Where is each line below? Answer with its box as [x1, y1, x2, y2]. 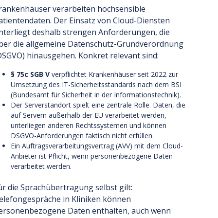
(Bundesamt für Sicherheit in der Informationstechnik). [10, 90, 181, 99]
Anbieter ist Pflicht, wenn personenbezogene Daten [10, 151, 173, 161]
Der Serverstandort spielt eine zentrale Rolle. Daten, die [10, 100, 185, 109]
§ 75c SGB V [10, 69, 50, 79]
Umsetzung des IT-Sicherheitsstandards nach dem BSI [10, 79, 182, 89]
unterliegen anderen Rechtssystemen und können [10, 120, 166, 130]
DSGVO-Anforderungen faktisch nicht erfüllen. [10, 130, 154, 140]
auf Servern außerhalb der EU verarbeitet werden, [10, 110, 166, 120]
